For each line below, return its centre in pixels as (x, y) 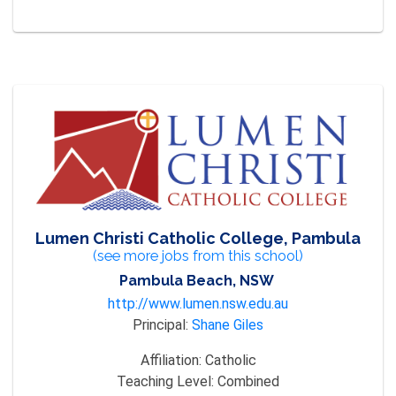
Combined (248, 382)
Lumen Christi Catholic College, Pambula (198, 239)
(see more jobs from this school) (198, 256)
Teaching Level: (167, 382)
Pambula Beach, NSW (196, 281)
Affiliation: (172, 361)
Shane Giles (228, 325)
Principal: (162, 325)
